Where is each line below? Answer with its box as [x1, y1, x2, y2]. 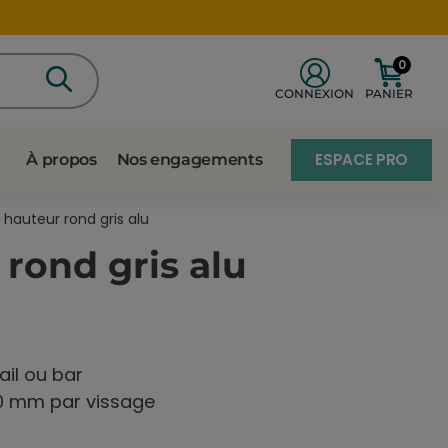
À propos [26, 149, 97, 169]
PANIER [364, 85, 413, 101]
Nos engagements [116, 149, 263, 169]
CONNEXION [275, 85, 355, 101]
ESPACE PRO [315, 148, 408, 170]
